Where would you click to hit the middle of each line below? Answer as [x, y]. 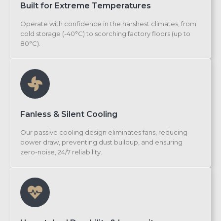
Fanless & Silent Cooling [69, 114]
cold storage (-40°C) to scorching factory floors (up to [105, 34]
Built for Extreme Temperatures [86, 6]
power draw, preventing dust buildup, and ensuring [101, 142]
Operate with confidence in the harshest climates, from [108, 24]
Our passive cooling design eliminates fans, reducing [104, 132]
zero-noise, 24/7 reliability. [61, 152]
